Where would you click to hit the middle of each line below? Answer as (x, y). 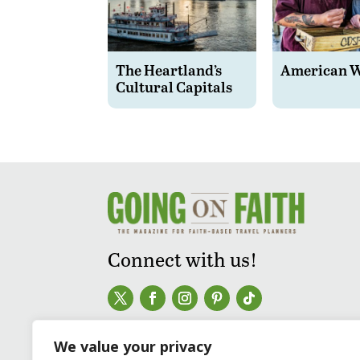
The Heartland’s (169, 69)
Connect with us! (183, 259)
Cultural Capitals (174, 86)
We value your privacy (133, 346)
